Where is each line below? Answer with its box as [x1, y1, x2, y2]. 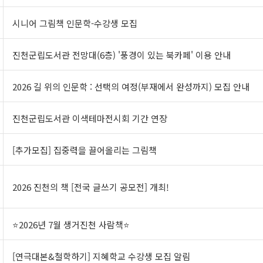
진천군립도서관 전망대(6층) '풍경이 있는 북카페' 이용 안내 [12, 49, 231, 62]
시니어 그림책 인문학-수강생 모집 [12, 17, 138, 30]
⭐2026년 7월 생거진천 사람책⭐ [12, 218, 130, 231]
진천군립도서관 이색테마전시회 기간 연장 [12, 112, 168, 125]
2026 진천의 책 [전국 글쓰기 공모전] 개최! [12, 181, 170, 194]
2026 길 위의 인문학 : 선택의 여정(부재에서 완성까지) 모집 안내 [12, 80, 250, 93]
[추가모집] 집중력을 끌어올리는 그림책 [12, 144, 157, 157]
